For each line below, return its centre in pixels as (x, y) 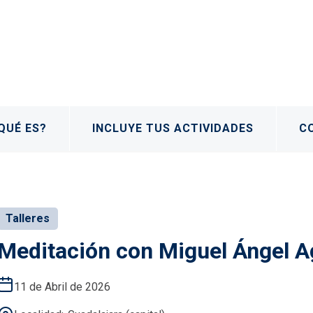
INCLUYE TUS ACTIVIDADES (173, 128)
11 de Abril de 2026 (62, 286)
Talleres (27, 218)
